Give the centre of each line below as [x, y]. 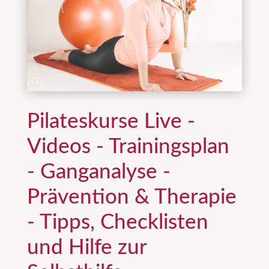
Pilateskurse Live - [111, 121]
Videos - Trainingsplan [128, 147]
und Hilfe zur [86, 247]
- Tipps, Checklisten [117, 222]
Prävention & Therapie [131, 197]
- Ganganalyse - [98, 172]
